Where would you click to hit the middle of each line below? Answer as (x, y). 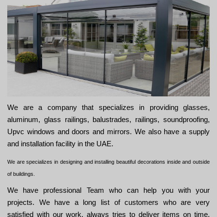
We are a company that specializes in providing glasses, (108, 108)
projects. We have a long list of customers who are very (108, 202)
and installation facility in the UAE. (60, 144)
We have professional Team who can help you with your (108, 190)
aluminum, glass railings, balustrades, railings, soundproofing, (108, 120)
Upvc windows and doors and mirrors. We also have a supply (108, 132)
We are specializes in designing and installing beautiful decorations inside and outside (108, 162)
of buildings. (21, 174)
